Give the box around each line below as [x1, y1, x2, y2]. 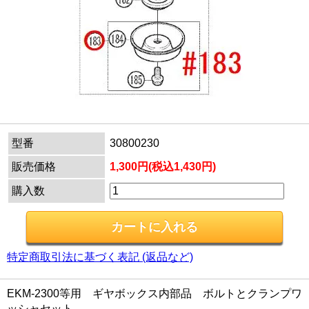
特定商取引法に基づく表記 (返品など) [7, 251, 193, 263]
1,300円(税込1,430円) [110, 161, 216, 172]
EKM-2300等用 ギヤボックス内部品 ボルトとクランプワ [7, 288, 302, 299]
